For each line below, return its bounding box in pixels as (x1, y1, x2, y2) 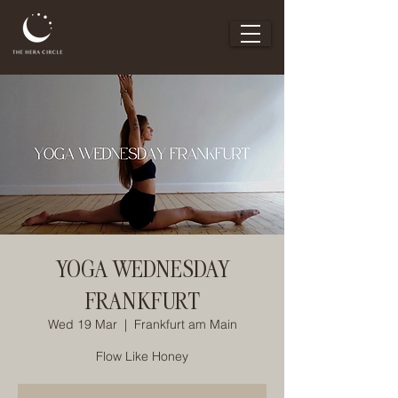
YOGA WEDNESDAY (54, 253, 230, 283)
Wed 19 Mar (47, 316, 117, 332)
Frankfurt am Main (133, 316, 237, 332)
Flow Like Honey (96, 348, 188, 364)
